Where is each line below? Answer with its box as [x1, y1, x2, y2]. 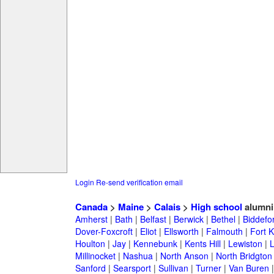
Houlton [75, 237, 105, 250]
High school [190, 200, 242, 214]
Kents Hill [184, 237, 221, 250]
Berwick [173, 213, 204, 226]
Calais [154, 200, 180, 214]
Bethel [210, 213, 235, 226]
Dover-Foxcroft [75, 225, 133, 238]
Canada [75, 200, 108, 214]
